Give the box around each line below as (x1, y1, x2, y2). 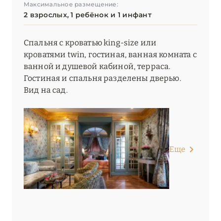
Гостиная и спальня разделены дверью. (24, 74, 181, 83)
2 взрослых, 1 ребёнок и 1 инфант (24, 10, 151, 20)
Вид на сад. (24, 85, 68, 95)
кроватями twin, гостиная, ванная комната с (24, 50, 197, 60)
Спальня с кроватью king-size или (24, 38, 157, 48)
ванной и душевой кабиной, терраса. (24, 62, 171, 72)
